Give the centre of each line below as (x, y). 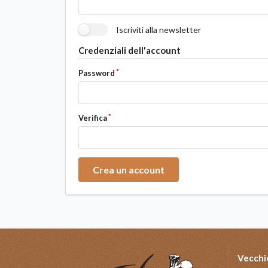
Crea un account (128, 169)
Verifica (92, 118)
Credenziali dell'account (129, 51)
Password (96, 73)
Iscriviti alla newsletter (158, 30)
